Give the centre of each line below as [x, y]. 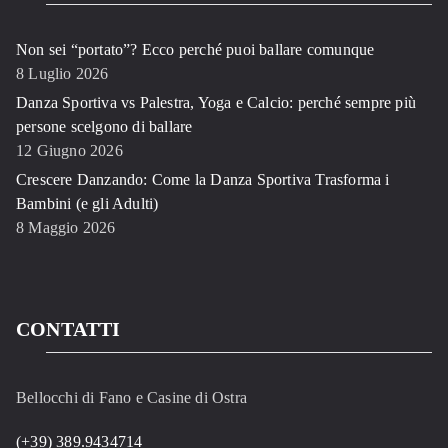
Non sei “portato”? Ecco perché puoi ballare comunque [195, 50]
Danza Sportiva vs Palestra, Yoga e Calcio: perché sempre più [216, 103]
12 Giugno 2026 [69, 151]
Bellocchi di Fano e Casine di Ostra [131, 398]
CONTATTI [68, 329]
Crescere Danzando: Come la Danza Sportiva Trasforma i [203, 180]
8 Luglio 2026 [62, 74]
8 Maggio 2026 [66, 228]
